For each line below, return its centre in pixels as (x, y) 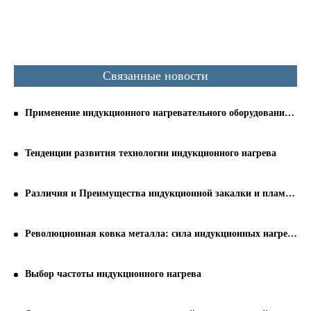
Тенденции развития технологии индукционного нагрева (151, 153)
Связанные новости (155, 76)
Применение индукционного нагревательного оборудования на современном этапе (155, 113)
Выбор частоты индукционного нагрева (113, 274)
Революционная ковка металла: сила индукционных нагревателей (156, 234)
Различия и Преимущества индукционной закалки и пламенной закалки (155, 194)
